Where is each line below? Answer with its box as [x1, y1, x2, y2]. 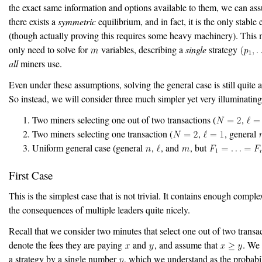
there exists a [9, 15, 58, 27]
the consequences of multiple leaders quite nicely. [9, 204, 190, 216]
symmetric [58, 15, 96, 27]
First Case [9, 168, 53, 182]
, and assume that [154, 239, 220, 251]
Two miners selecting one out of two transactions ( [32, 113, 216, 126]
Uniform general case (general [32, 142, 145, 154]
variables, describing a [98, 43, 185, 56]
